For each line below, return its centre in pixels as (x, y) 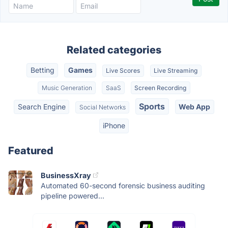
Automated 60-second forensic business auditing (123, 185)
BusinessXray (66, 175)
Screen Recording (161, 88)
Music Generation (67, 88)
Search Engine (41, 106)
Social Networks (102, 107)
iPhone (114, 126)
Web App (195, 106)
